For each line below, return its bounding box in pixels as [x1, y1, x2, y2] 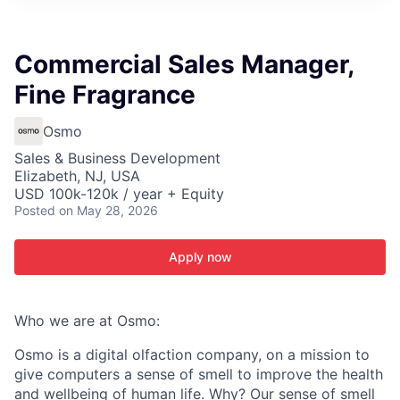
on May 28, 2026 [59, 203, 158, 218]
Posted [14, 203, 55, 218]
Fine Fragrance [14, 79, 196, 110]
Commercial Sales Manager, [14, 49, 354, 79]
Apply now [168, 249, 232, 264]
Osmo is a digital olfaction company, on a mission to [14, 346, 370, 363]
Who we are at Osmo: [14, 312, 160, 329]
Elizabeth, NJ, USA [14, 167, 140, 185]
